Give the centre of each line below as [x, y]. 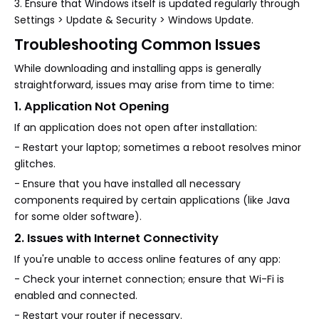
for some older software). [78, 216]
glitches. [35, 163]
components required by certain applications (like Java [152, 200]
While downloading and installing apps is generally [138, 68]
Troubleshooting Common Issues [137, 44]
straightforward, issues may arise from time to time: [144, 84]
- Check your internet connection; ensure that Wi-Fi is [149, 279]
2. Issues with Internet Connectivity [116, 238]
